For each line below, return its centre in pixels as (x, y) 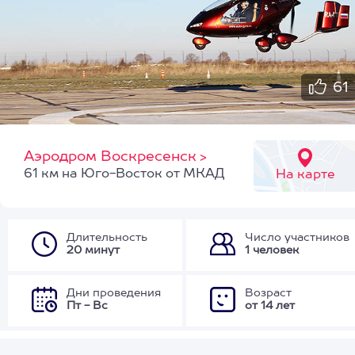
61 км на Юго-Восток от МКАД (124, 174)
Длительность (107, 238)
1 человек (272, 250)
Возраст (268, 293)
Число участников (297, 238)
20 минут (93, 250)
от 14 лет (270, 306)
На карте (305, 175)
